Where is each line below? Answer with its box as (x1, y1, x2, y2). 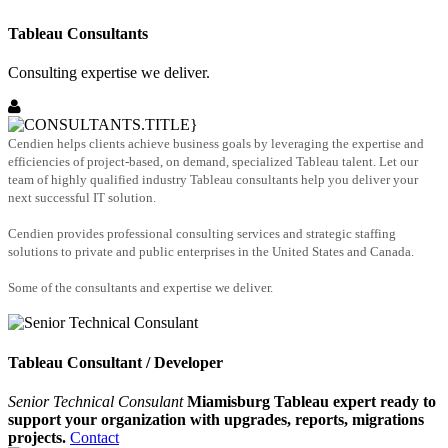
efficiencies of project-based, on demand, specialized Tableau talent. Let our (8, 154, 418, 170)
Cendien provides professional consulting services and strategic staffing (8, 226, 396, 242)
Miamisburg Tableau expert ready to (187, 393, 436, 410)
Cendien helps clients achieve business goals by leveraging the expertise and (8, 136, 424, 152)
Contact (70, 429, 119, 446)
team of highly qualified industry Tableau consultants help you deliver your (8, 172, 418, 188)
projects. (8, 429, 66, 446)
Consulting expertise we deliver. (8, 64, 210, 82)
